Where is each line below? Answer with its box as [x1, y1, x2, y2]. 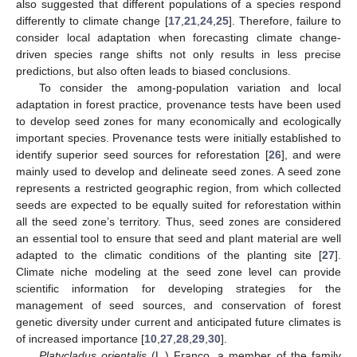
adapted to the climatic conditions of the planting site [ [16, 248, 322, 261]
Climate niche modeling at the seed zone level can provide [16, 265, 341, 278]
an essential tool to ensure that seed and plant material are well [16, 231, 341, 245]
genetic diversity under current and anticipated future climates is [16, 315, 341, 328]
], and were [280, 147, 341, 161]
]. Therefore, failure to [228, 14, 342, 27]
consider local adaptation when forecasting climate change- [16, 30, 341, 44]
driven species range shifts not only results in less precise [16, 47, 341, 61]
